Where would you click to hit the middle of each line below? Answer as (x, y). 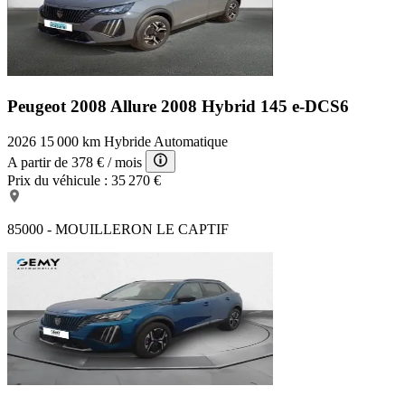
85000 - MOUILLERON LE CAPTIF (118, 229)
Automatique (191, 141)
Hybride (127, 141)
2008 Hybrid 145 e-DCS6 (255, 106)
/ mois (125, 162)
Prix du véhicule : (57, 180)
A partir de (38, 162)
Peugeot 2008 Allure (84, 106)
